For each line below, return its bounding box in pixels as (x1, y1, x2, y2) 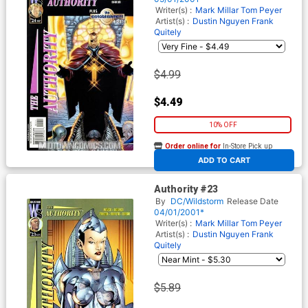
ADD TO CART (198, 155, 251, 166)
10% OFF (208, 121, 237, 129)
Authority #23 (154, 183, 218, 195)
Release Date (227, 195, 278, 206)
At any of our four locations (154, 150, 236, 159)
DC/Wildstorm (170, 195, 223, 206)
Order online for (165, 142, 221, 151)
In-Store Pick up (221, 142, 272, 151)
